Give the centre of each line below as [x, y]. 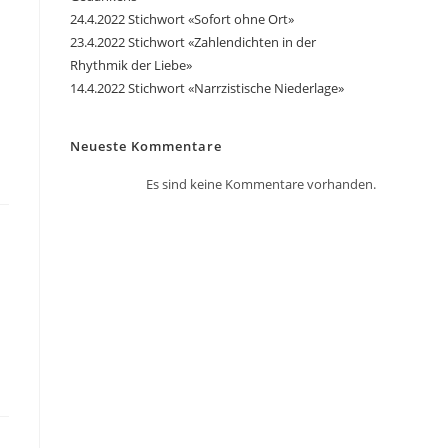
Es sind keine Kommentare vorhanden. [261, 184]
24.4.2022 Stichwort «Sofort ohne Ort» [182, 19]
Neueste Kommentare [146, 146]
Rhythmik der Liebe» [131, 65]
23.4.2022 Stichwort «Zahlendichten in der [193, 42]
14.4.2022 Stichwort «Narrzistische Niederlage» [207, 88]
